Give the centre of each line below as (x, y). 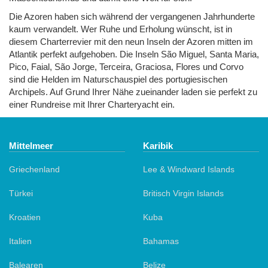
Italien (20, 241)
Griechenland (34, 169)
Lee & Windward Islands (189, 169)
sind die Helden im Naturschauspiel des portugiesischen (118, 79)
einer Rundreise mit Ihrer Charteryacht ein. (92, 104)
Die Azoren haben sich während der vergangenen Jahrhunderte (132, 16)
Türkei (21, 193)
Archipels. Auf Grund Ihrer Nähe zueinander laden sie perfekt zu (133, 92)
